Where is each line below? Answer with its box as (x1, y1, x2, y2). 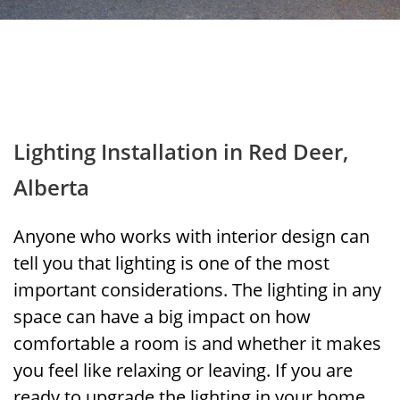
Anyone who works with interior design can (13, 224, 370, 248)
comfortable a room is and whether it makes (13, 331, 381, 355)
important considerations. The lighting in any (13, 278, 381, 302)
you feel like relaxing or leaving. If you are (13, 358, 353, 382)
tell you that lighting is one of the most (13, 251, 329, 275)
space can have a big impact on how (13, 304, 311, 329)
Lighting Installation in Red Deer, (13, 137, 348, 166)
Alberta (13, 172, 89, 202)
